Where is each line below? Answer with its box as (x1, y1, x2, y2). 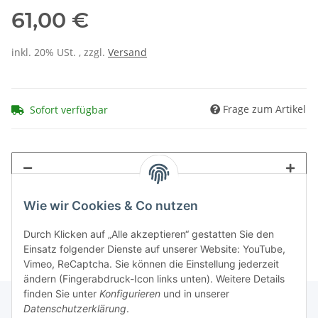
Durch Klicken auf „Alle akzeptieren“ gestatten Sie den (23, 228, 274, 241)
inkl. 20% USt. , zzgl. (11, 45, 108, 60)
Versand (108, 45, 147, 60)
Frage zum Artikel (223, 102, 306, 116)
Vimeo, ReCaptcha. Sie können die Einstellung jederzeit (23, 258, 279, 270)
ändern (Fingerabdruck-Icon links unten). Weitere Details (23, 273, 285, 285)
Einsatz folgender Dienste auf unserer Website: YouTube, (23, 243, 285, 256)
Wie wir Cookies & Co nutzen (23, 198, 198, 214)
